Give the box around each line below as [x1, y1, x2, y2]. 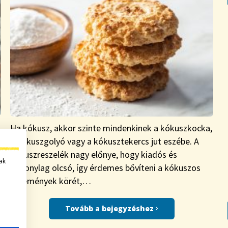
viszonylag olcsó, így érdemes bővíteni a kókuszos [10, 162, 201, 174]
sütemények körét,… [10, 175, 92, 187]
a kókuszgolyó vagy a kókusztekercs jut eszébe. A [10, 135, 199, 148]
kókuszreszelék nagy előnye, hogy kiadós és [10, 149, 178, 161]
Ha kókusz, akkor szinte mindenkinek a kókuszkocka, [10, 122, 213, 134]
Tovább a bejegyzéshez [65, 204, 156, 214]
